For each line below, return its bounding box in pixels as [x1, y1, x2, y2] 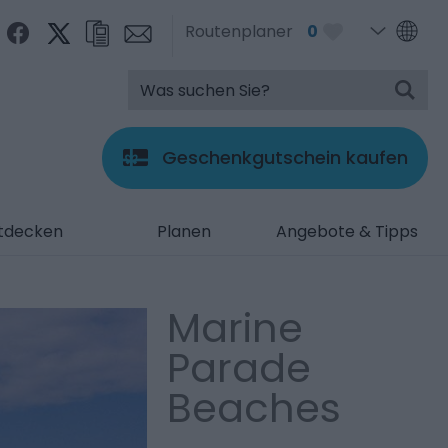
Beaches [167, 380, 342, 436]
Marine [167, 300, 304, 356]
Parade [167, 340, 312, 396]
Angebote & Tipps [275, 220, 418, 243]
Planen [156, 220, 211, 243]
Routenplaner [185, 20, 293, 43]
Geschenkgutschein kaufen [162, 145, 408, 170]
